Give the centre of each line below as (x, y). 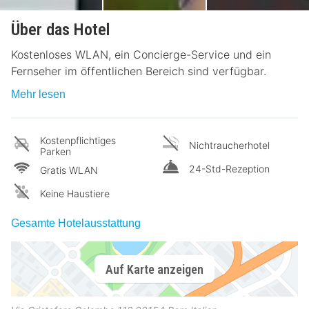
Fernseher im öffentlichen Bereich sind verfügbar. (139, 71)
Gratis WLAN (69, 170)
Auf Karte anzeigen (154, 269)
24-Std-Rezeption (229, 169)
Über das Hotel (60, 30)
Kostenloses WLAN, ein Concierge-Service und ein (141, 54)
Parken (56, 151)
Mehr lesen (38, 94)
